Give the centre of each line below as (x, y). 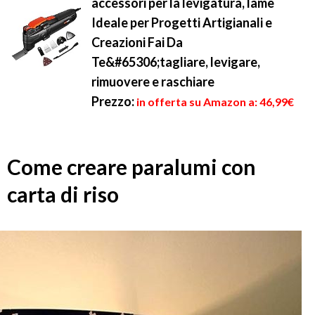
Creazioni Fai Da (137, 42)
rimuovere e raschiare (153, 82)
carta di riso (63, 194)
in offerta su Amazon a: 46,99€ (215, 102)
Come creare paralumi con (131, 167)
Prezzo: (113, 101)
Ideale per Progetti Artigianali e (182, 22)
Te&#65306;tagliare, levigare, (176, 62)
